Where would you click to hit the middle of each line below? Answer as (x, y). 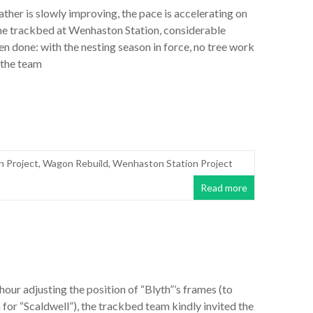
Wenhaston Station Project (173, 163)
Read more (224, 188)
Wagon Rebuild (75, 163)
